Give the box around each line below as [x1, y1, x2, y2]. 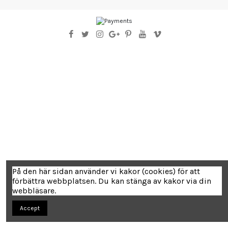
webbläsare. [12, 186, 56, 196]
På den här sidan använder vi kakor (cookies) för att [12, 166, 200, 177]
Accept [20, 205, 40, 212]
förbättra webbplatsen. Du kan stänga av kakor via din [12, 176, 211, 186]
